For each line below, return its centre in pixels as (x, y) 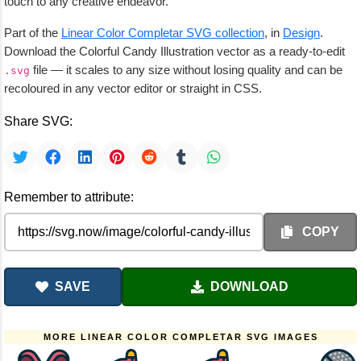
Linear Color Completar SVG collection (163, 33)
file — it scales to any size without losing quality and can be (186, 70)
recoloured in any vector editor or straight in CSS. (133, 88)
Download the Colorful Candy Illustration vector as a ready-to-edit (174, 51)
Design (301, 33)
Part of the (33, 33)
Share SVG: (38, 121)
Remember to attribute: (69, 197)
